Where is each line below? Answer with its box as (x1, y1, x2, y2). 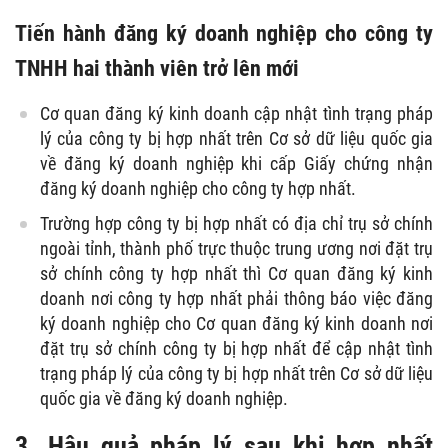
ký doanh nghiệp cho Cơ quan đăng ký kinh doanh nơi (40, 312, 433, 334)
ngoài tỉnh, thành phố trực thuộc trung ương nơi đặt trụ (40, 237, 433, 259)
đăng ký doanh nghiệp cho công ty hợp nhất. (40, 177, 356, 199)
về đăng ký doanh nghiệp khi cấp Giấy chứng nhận (40, 152, 433, 174)
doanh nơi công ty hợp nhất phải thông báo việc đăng (40, 287, 433, 309)
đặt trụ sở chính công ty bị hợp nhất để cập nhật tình (40, 337, 433, 359)
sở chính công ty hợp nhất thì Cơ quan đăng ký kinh (40, 262, 433, 284)
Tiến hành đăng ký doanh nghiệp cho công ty (15, 19, 433, 46)
